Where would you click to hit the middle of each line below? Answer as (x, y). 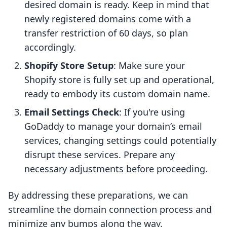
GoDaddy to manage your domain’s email (113, 126)
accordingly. (50, 47)
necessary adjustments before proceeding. (116, 169)
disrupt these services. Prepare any (100, 155)
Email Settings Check (72, 112)
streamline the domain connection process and (110, 210)
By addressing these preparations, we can (98, 195)
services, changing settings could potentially (120, 141)
